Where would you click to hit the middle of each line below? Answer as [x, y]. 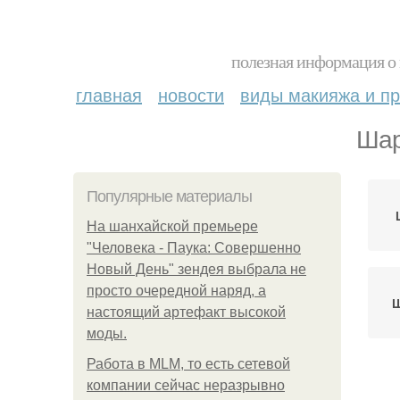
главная [109, 94]
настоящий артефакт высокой [186, 312]
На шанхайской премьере [172, 226]
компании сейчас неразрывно [186, 385]
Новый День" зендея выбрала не [196, 269]
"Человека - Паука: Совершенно [194, 248]
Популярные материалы [169, 196]
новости [191, 94]
